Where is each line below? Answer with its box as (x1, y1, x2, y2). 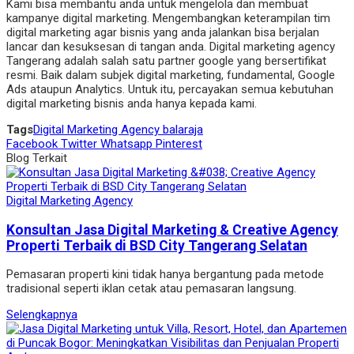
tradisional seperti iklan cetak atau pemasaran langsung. (6, 281, 296, 296)
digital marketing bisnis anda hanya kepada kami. (6, 96, 257, 111)
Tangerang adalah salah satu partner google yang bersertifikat (6, 54, 326, 69)
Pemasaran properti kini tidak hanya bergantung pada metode (6, 267, 324, 282)
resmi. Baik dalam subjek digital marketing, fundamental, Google (6, 68, 335, 83)
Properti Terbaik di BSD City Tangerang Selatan (6, 237, 307, 254)
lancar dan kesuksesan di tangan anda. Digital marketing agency (6, 40, 335, 55)
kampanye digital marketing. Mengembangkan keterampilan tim (6, 11, 330, 26)
